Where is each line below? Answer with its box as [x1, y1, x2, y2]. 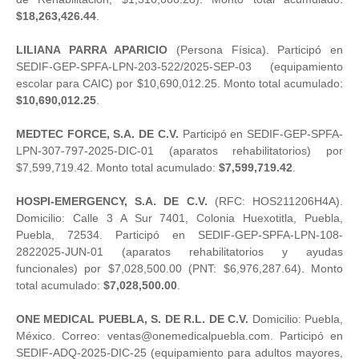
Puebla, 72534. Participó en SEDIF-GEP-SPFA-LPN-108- [16, 228, 343, 241]
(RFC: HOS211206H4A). [207, 194, 344, 208]
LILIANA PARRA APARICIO [16, 42, 168, 56]
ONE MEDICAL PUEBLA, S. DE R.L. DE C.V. [16, 312, 249, 325]
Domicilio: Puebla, [248, 312, 344, 325]
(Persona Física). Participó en [167, 42, 344, 56]
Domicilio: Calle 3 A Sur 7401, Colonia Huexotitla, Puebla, [16, 211, 343, 224]
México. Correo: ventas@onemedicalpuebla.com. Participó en [16, 329, 343, 342]
